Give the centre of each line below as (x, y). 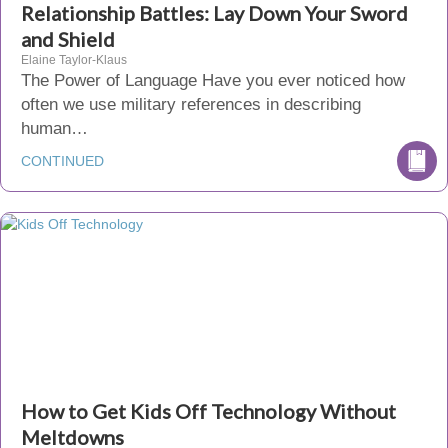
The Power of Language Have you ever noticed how (213, 80)
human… (54, 128)
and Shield (68, 39)
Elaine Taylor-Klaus (74, 60)
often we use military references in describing (191, 104)
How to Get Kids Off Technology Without (208, 411)
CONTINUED (62, 161)
